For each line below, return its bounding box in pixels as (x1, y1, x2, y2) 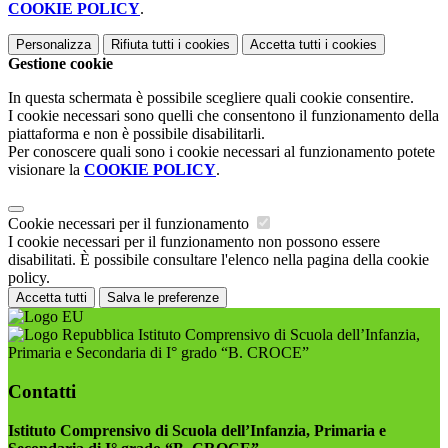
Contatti (8, 380, 76, 402)
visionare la (8, 161, 84, 179)
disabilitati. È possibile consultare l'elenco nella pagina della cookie (8, 251, 429, 269)
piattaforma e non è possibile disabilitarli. (8, 125, 265, 143)
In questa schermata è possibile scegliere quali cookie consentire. (8, 89, 414, 107)
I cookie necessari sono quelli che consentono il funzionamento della (8, 107, 439, 125)
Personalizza (16, 37, 91, 53)
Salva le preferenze (107, 290, 219, 306)
